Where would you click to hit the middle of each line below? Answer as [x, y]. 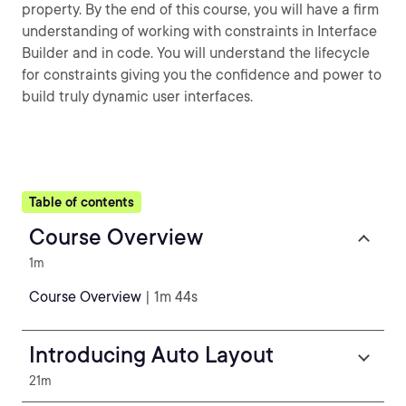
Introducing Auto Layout [151, 355]
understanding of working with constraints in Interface [199, 31]
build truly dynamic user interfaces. [137, 97]
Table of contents [82, 202]
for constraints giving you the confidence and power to [202, 75]
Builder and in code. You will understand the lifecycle [196, 53]
